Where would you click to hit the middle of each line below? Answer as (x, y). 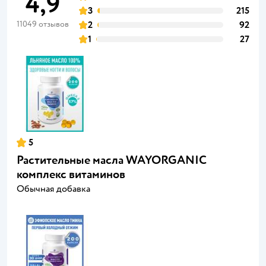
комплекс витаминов (71, 174)
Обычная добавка (53, 189)
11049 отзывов (43, 24)
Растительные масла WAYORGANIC (112, 160)
